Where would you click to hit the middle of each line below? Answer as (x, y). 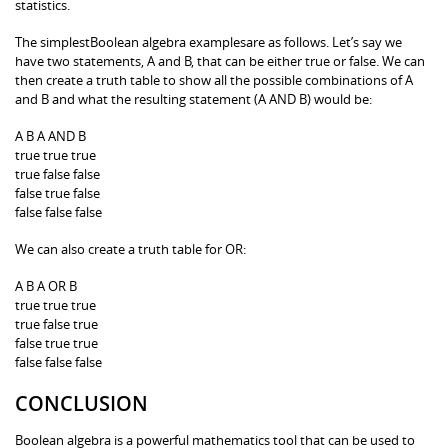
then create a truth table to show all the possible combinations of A (214, 79)
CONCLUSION (81, 403)
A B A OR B (46, 285)
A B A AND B (50, 135)
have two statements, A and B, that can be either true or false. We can (220, 60)
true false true (56, 323)
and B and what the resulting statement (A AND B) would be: (193, 98)
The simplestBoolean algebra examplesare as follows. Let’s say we (208, 41)
